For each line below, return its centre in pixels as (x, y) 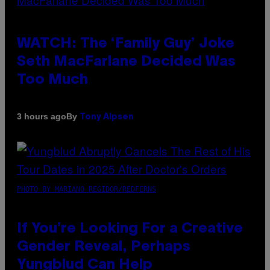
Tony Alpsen (107, 117)
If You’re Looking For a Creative (130, 229)
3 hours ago (42, 117)
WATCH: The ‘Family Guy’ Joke (126, 44)
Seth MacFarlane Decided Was (126, 62)
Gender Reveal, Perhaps (104, 247)
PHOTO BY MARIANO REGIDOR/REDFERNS (86, 189)
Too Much (52, 80)
